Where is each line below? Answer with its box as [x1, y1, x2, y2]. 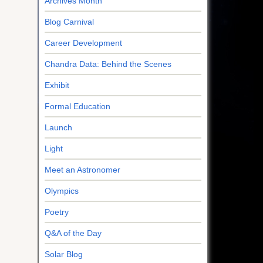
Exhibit [44, 80, 69, 90]
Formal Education [44, 101, 110, 111]
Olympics [44, 186, 79, 195]
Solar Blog [44, 249, 83, 259]
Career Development [44, 38, 122, 48]
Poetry [44, 207, 69, 217]
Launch [44, 122, 72, 132]
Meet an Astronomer [44, 164, 120, 174]
